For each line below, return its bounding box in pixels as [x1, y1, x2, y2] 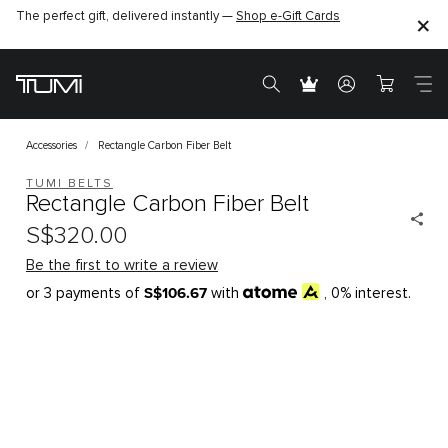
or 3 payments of [26, 285, 140, 301]
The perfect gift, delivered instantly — [16, 10, 236, 23]
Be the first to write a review [26, 258, 218, 273]
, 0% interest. [324, 285, 412, 301]
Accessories [26, 140, 77, 151]
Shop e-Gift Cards [236, 10, 340, 23]
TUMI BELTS [26, 178, 113, 190]
